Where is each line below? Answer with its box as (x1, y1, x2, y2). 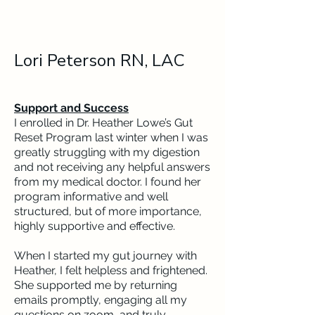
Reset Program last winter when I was (14, 131, 208, 144)
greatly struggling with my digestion (14, 146, 200, 159)
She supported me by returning (14, 278, 177, 292)
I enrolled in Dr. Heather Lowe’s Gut (14, 116, 193, 129)
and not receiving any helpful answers (14, 160, 210, 174)
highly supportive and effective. (14, 219, 178, 233)
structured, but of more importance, (14, 205, 202, 218)
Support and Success (14, 101, 129, 115)
